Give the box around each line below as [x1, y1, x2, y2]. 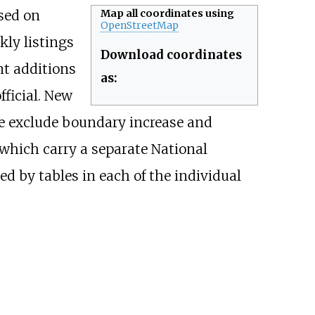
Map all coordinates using [101, 7, 235, 20]
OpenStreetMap [101, 19, 179, 32]
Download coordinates [101, 47, 243, 63]
